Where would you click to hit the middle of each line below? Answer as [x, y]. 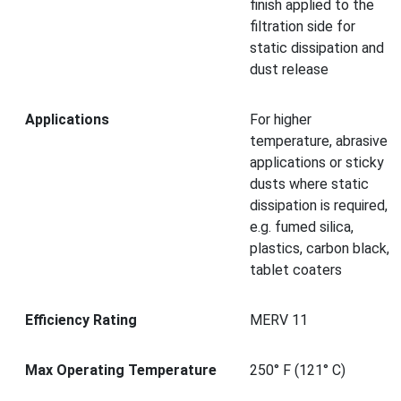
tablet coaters [296, 269]
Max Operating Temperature [121, 370]
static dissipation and [317, 47]
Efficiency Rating [81, 320]
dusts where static [309, 183]
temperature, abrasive [319, 141]
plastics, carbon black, [320, 248]
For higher [281, 119]
